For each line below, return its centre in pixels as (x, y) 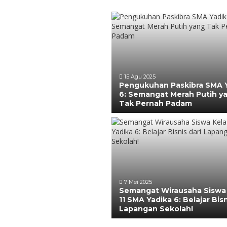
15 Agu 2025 (139, 77)
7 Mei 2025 (137, 182)
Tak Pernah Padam (156, 103)
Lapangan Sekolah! (156, 209)
